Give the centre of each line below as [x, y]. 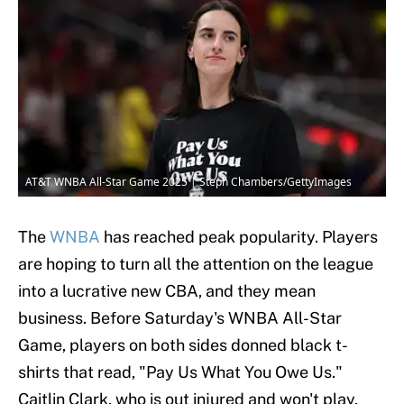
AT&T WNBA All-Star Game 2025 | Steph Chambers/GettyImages [188, 182]
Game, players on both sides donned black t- [183, 345]
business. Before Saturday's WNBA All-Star [180, 318]
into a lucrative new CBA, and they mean [167, 291]
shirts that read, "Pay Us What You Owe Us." [180, 372]
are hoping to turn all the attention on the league [196, 264]
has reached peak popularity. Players [239, 237]
